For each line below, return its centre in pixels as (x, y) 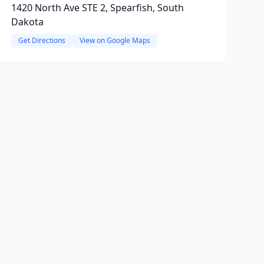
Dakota (27, 22)
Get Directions (42, 40)
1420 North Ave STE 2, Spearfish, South (97, 8)
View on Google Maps (115, 40)
